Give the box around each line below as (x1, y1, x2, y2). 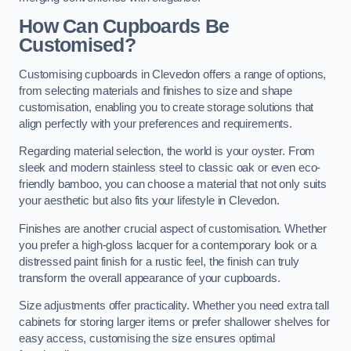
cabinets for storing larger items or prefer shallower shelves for (19, 316, 330, 329)
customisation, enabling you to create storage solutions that (19, 100, 314, 114)
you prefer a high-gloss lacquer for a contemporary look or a (19, 238, 317, 251)
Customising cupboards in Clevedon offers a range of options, (19, 67, 327, 81)
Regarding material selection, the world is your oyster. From (19, 145, 316, 158)
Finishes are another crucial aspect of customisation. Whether (19, 222, 327, 235)
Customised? (19, 34, 136, 56)
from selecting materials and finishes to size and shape (19, 84, 293, 97)
